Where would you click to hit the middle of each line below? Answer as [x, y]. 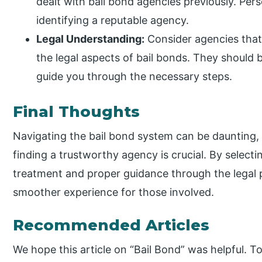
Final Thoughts [77, 112]
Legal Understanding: [91, 39]
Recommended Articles [111, 225]
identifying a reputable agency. [113, 20]
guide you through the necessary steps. [135, 76]
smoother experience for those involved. [114, 192]
